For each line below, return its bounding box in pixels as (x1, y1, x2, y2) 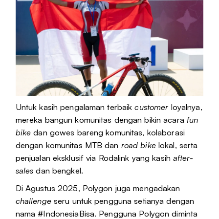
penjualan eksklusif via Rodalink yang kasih (15, 153, 174, 163)
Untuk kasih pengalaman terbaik (15, 102, 135, 112)
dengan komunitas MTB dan (15, 140, 121, 151)
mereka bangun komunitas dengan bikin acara (15, 114, 184, 125)
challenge (15, 196, 54, 206)
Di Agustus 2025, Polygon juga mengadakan (15, 183, 180, 194)
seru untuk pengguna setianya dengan (53, 196, 195, 206)
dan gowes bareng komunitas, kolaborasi (31, 127, 185, 138)
